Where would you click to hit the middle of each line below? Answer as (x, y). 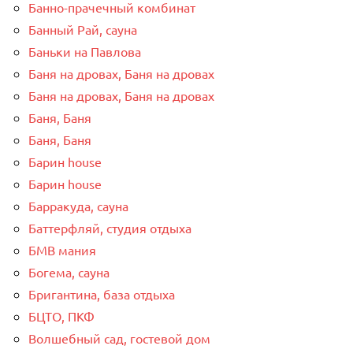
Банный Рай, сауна (83, 30)
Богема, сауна (69, 272)
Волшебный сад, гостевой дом (119, 338)
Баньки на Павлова (85, 52)
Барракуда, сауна (78, 206)
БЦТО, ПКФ (61, 316)
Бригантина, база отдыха (102, 294)
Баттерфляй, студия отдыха (110, 228)
